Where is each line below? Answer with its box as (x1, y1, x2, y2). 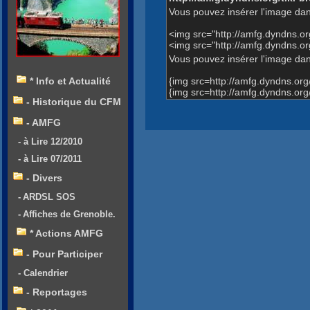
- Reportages (26, 286, 87, 298)
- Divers (26, 172, 62, 184)
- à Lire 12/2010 (18, 136, 82, 147)
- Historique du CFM (26, 96, 121, 108)
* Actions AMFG (30, 228, 103, 239)
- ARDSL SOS (18, 192, 75, 203)
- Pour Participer (26, 248, 102, 260)
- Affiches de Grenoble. (18, 209, 116, 220)
